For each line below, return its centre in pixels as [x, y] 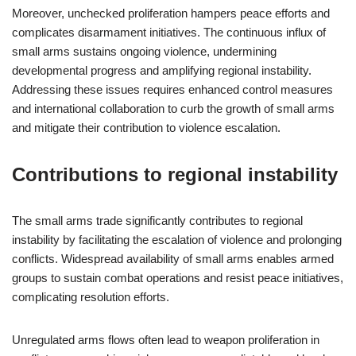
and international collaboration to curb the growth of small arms [173, 108]
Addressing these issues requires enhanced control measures [172, 89]
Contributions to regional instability [175, 174]
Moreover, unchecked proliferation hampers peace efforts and [171, 13]
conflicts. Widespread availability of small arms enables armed [173, 259]
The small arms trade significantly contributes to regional [157, 221]
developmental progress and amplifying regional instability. [162, 70]
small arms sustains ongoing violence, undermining [144, 51]
